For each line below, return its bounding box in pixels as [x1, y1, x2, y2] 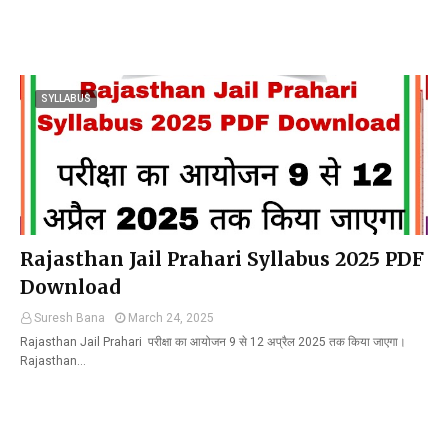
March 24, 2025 [128, 311, 214, 325]
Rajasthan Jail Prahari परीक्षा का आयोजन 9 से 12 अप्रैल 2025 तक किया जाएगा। [20, 335, 406, 349]
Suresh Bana [34, 311, 105, 325]
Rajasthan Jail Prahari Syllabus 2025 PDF [20, 247, 424, 271]
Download [20, 275, 120, 299]
